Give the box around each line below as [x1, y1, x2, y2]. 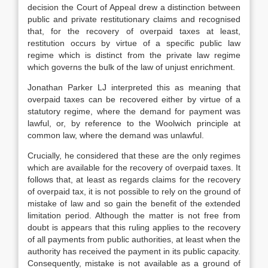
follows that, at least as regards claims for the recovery [28, 175, 240, 184]
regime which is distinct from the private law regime [28, 50, 240, 60]
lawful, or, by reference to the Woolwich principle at [28, 118, 240, 128]
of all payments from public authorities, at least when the [28, 234, 240, 244]
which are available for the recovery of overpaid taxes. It [28, 163, 240, 172]
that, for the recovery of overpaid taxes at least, [28, 26, 240, 36]
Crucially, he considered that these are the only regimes [28, 151, 240, 160]
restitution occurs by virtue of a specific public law [28, 38, 240, 48]
